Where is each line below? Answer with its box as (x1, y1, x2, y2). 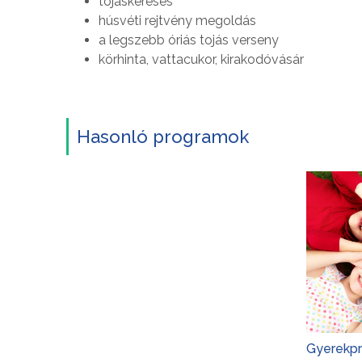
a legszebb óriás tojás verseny (99, 32, 279, 48)
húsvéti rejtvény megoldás (99, 12, 256, 28)
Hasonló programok (77, 125, 249, 147)
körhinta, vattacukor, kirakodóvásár (99, 51, 304, 67)
